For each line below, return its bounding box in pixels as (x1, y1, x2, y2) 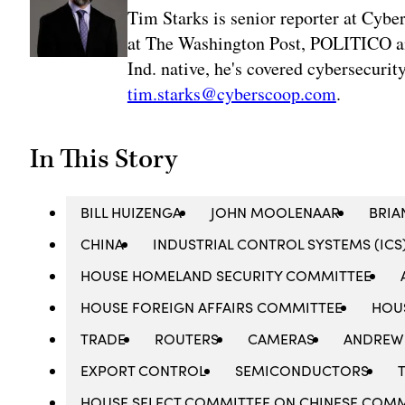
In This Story (30, 142, 178, 177)
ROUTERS (155, 329, 220, 349)
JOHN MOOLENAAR (211, 202, 341, 222)
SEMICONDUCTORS (235, 361, 370, 381)
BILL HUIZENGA (80, 202, 183, 222)
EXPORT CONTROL (80, 361, 207, 381)
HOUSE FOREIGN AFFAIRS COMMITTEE (80, 297, 344, 317)
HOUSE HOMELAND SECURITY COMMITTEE (80, 266, 372, 286)
